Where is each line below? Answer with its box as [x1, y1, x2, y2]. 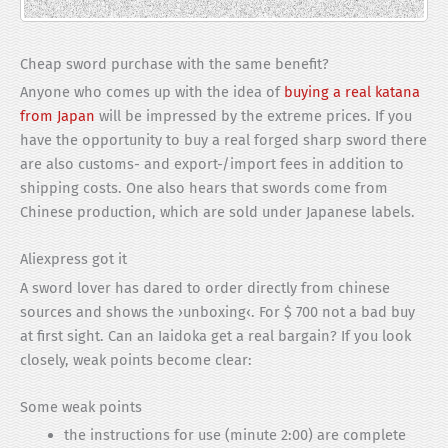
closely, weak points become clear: [20, 350, 252, 369]
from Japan [20, 106, 95, 125]
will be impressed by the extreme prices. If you [95, 106, 412, 125]
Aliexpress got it [20, 250, 127, 269]
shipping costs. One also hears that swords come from [20, 178, 388, 197]
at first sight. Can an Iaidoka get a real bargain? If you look [20, 326, 411, 345]
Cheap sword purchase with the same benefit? [20, 54, 329, 73]
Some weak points [20, 398, 142, 417]
